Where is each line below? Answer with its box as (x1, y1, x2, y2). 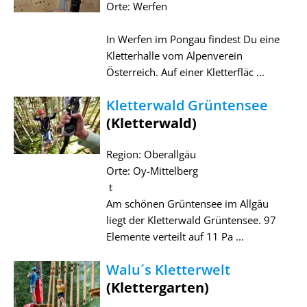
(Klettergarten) (106, 278, 209, 297)
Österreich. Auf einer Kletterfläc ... (106, 64, 265, 79)
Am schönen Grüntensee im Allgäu (106, 196, 269, 210)
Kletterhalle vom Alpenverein (106, 48, 243, 62)
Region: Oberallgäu (106, 147, 196, 161)
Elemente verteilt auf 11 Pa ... (106, 229, 244, 243)
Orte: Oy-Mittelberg (106, 163, 198, 177)
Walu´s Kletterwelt (106, 260, 230, 279)
